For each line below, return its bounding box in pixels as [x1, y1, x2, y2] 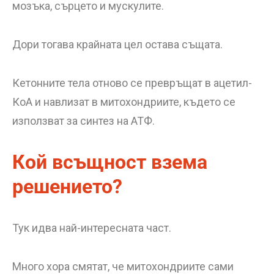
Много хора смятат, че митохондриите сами [12, 260, 234, 273]
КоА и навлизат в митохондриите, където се [12, 95, 235, 108]
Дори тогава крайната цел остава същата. [12, 38, 223, 51]
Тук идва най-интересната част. [12, 221, 171, 234]
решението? [12, 175, 122, 198]
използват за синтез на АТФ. [12, 114, 155, 127]
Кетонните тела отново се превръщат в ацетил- [12, 76, 252, 89]
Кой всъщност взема [12, 150, 207, 174]
